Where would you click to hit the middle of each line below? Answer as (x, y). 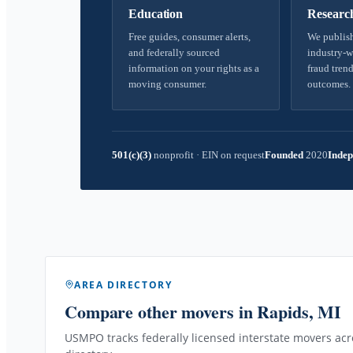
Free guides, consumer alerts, (190, 37)
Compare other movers (149, 311)
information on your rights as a (194, 68)
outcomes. (329, 84)
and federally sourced (174, 52)
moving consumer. (167, 84)
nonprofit (174, 155)
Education (156, 14)
